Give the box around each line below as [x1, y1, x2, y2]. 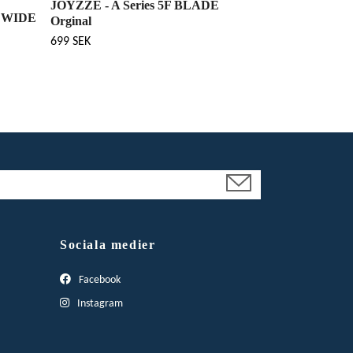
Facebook [76, 273, 121, 286]
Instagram [75, 297, 123, 310]
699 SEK [50, 35, 91, 48]
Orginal [50, 13, 91, 28]
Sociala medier [60, 237, 156, 251]
